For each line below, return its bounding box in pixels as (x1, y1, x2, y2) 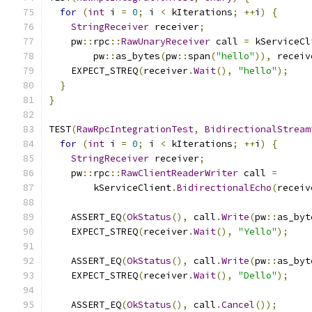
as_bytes (116, 50, 160, 62)
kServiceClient (49, 182, 171, 194)
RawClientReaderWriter (121, 167, 238, 179)
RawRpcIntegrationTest (77, 123, 194, 135)
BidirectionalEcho (177, 182, 272, 194)
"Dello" (238, 270, 277, 281)
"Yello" (238, 226, 277, 237)
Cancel (221, 299, 255, 311)
